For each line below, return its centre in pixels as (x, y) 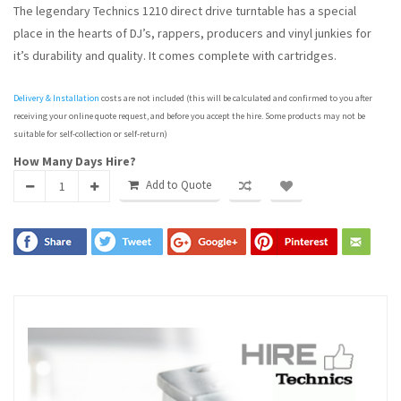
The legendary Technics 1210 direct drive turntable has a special (185, 11)
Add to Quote (179, 185)
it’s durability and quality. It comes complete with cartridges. (175, 55)
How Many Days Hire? (75, 161)
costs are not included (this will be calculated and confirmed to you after (236, 98)
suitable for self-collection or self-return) (90, 134)
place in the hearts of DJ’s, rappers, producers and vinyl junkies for (192, 33)
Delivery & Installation (56, 98)
